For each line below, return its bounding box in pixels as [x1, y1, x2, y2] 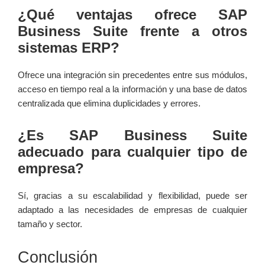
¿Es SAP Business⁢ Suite [18, 127, 247, 144]
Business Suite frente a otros [18, 23, 247, 40]
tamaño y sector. [18, 219, 82, 230]
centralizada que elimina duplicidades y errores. [18, 98, 201, 109]
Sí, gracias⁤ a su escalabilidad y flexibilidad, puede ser [18, 190, 247, 201]
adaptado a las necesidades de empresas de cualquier [18, 205, 247, 215]
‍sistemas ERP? [18, 40, 119, 56]
